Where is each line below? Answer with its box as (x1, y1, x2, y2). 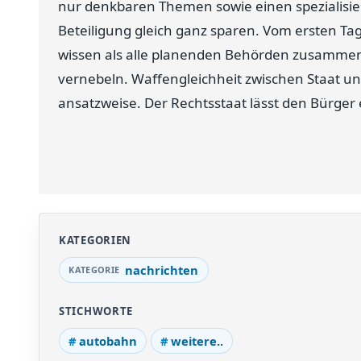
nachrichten (125, 261, 199, 278)
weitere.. (170, 333, 223, 350)
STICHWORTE (59, 304, 134, 319)
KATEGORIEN (59, 232, 132, 247)
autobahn (79, 333, 138, 350)
